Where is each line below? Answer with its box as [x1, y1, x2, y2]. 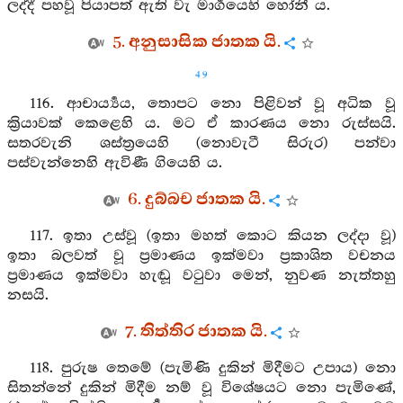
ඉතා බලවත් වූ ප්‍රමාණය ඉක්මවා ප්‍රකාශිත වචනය [7, 247, 396, 264]
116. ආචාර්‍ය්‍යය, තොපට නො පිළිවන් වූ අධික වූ [29, 95, 396, 112]
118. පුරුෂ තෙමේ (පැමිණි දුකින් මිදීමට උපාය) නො [29, 360, 396, 377]
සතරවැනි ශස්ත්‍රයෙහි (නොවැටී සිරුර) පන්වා [7, 135, 396, 152]
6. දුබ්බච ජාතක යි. [127, 188, 265, 211]
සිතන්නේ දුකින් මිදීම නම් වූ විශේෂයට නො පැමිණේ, [7, 380, 396, 397]
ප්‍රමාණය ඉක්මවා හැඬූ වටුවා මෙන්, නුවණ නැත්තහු [7, 267, 396, 284]
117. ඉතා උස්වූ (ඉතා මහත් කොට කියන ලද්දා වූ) [29, 228, 396, 245]
